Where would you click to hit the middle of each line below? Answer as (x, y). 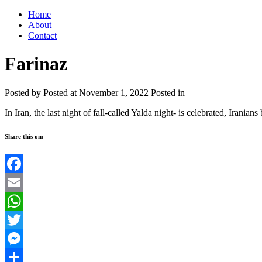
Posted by (24, 92)
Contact (42, 35)
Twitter (18, 238)
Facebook (23, 182)
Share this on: (24, 136)
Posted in (168, 92)
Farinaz (36, 64)
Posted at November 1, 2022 (96, 92)
